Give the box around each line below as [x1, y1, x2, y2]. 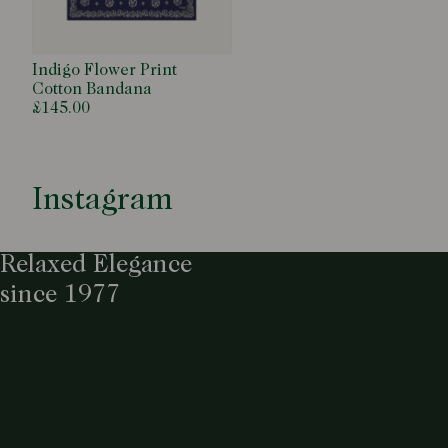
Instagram [32, 185, 173, 217]
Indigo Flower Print [32, 62, 177, 79]
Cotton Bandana [32, 81, 152, 98]
